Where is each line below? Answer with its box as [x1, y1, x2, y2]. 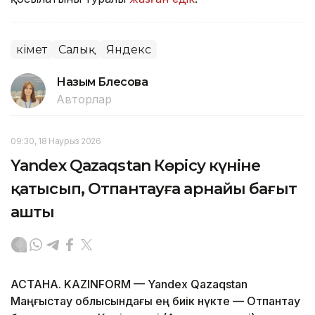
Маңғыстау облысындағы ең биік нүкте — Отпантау [11, 293, 300, 308]
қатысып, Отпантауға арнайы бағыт [11, 179, 297, 198]
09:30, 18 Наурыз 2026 [11, 135, 101, 146]
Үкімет [16, 42, 47, 56]
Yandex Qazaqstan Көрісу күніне [11, 155, 261, 175]
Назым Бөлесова [56, 75, 148, 89]
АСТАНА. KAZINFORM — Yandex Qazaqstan [11, 276, 247, 291]
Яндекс [106, 42, 151, 56]
